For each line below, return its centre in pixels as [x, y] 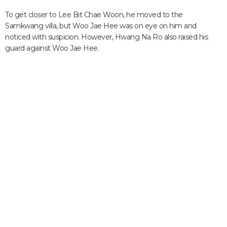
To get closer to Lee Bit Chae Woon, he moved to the [94, 15]
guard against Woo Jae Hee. [52, 48]
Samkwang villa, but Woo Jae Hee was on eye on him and [101, 26]
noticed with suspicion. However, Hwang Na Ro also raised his [106, 37]
